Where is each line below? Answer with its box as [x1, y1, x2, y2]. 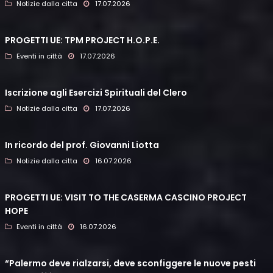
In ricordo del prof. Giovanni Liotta [5, 139, 159, 152]
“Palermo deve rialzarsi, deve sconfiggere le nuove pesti [5, 257, 256, 270]
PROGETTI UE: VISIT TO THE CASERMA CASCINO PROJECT [5, 191, 247, 204]
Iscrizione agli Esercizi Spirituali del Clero [5, 87, 187, 99]
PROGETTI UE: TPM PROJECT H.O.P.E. [5, 34, 160, 47]
